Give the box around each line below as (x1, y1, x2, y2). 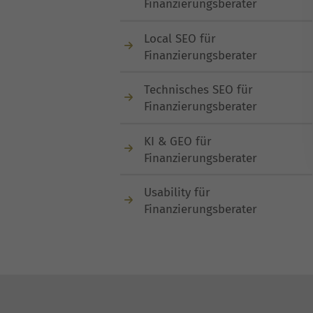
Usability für (144, 185, 210, 200)
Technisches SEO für (144, 82, 253, 97)
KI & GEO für (144, 133, 212, 149)
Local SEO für (144, 31, 216, 46)
